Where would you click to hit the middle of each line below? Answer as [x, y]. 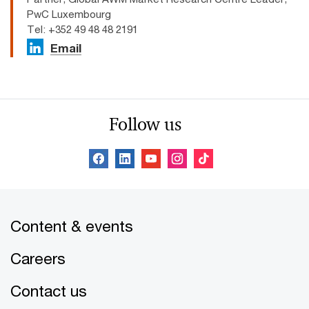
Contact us [49, 291]
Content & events [72, 226]
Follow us [145, 124]
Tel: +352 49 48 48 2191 [82, 29]
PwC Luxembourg [69, 14]
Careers [38, 259]
